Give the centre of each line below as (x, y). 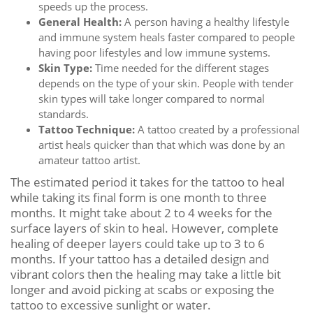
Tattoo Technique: (87, 129)
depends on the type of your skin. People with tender (166, 83)
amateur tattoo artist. (89, 160)
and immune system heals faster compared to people (167, 37)
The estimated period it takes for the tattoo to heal (147, 182)
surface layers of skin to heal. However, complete (145, 228)
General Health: (80, 21)
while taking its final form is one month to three (139, 197)
